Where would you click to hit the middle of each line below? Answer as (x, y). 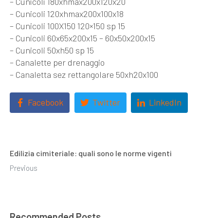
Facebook (45, 102)
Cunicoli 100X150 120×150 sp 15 (70, 26)
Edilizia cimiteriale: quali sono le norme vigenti (91, 153)
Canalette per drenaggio (60, 62)
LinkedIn (165, 102)
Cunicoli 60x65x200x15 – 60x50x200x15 (85, 38)
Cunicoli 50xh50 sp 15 (55, 50)
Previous (24, 168)
